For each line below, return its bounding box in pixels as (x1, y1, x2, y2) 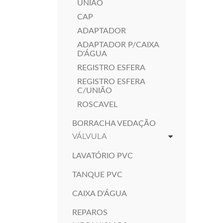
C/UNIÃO (77, 87, 112, 95)
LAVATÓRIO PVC (72, 152, 133, 160)
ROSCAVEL (77, 101, 117, 109)
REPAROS (72, 209, 108, 217)
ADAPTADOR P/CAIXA (77, 41, 159, 49)
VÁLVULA (72, 132, 107, 140)
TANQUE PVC (72, 171, 122, 179)
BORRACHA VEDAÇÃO (72, 119, 156, 127)
